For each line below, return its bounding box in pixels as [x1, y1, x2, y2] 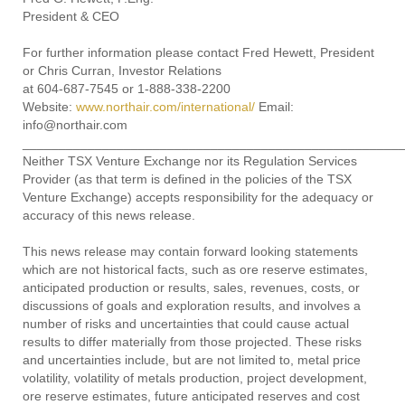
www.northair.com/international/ [76, 99, 255, 114]
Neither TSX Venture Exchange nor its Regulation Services [23, 154, 357, 168]
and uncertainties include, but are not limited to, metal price [23, 353, 361, 367]
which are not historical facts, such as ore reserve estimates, [23, 262, 368, 277]
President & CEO [23, 9, 119, 24]
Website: [23, 99, 76, 114]
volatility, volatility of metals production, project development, [23, 371, 367, 385]
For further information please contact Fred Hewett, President [23, 45, 374, 60]
